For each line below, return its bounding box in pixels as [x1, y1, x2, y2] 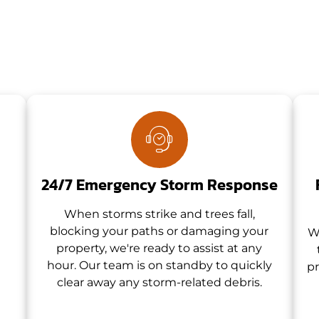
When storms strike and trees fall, [63, 206, 255, 221]
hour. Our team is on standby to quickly [46, 258, 272, 272]
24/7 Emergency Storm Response [41, 172, 278, 197]
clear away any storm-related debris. [56, 275, 262, 289]
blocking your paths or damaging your [50, 224, 269, 238]
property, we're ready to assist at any [56, 241, 263, 255]
